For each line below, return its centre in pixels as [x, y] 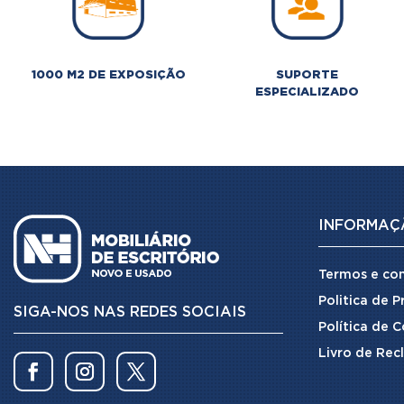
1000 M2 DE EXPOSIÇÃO [108, 75]
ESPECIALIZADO [308, 92]
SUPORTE [308, 75]
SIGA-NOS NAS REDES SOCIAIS [130, 313]
